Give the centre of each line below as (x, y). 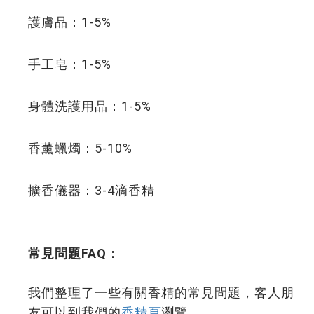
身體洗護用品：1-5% (90, 106)
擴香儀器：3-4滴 (78, 190)
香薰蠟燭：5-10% (80, 148)
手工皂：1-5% (70, 64)
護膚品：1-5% (70, 22)
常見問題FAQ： (74, 253)
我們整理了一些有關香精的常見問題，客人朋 (161, 293)
